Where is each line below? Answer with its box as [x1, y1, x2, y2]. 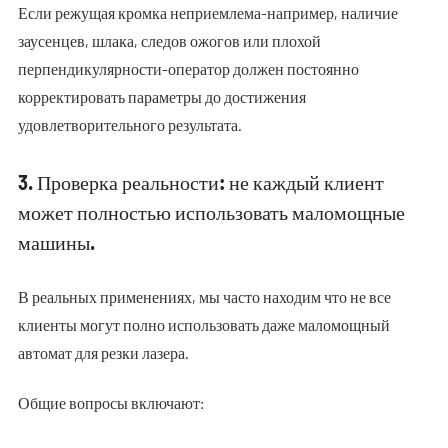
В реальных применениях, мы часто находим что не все [17, 287, 391, 306]
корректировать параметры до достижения [17, 87, 306, 106]
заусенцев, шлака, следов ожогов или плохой [17, 31, 321, 50]
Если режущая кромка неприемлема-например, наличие [17, 3, 398, 22]
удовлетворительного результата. [17, 115, 242, 134]
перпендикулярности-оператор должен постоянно [17, 59, 359, 78]
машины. [17, 230, 95, 254]
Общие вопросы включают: [17, 393, 204, 412]
